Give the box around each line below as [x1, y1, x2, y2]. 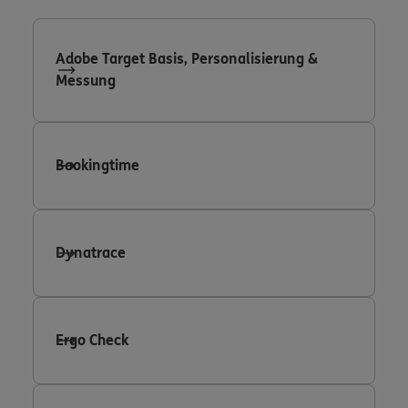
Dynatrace [56, 243, 126, 261]
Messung [56, 71, 116, 89]
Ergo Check [56, 331, 128, 349]
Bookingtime [56, 156, 139, 174]
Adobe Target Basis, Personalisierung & [56, 49, 318, 67]
